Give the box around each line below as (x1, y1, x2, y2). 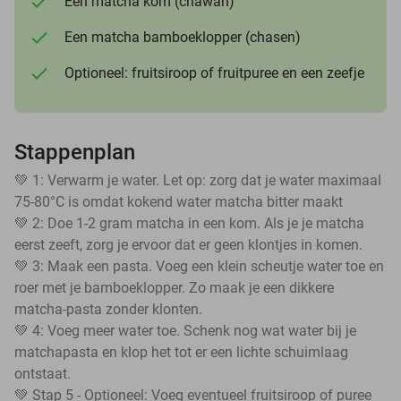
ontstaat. (14, 365, 71, 383)
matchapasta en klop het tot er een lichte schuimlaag (14, 344, 348, 362)
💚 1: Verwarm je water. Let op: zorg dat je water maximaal (14, 172, 381, 190)
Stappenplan (14, 140, 135, 166)
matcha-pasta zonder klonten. (14, 301, 202, 319)
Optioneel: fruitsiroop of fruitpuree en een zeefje (64, 64, 364, 82)
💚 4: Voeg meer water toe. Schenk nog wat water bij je (14, 322, 356, 340)
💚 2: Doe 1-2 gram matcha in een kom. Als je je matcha (14, 215, 364, 233)
